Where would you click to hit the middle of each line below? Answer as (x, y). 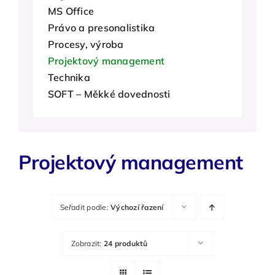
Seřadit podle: (85, 207)
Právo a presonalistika (102, 27)
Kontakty (36, 60)
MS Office (71, 11)
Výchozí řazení (137, 207)
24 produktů (126, 243)
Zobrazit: (87, 243)
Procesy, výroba (86, 44)
